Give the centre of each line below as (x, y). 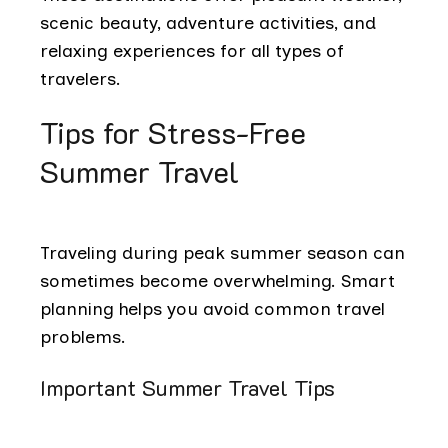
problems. (83, 336)
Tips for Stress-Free (173, 132)
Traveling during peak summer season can (222, 252)
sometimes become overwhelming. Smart (217, 280)
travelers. (80, 78)
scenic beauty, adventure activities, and (208, 22)
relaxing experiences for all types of (192, 50)
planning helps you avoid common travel (212, 308)
